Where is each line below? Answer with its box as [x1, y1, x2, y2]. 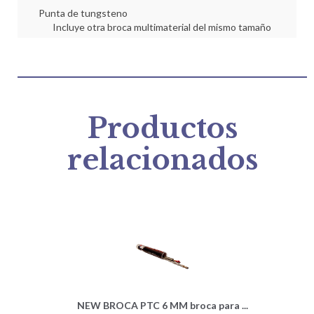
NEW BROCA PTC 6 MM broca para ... [76, 299, 248, 311]
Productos [87, 110, 238, 146]
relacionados [67, 142, 258, 177]
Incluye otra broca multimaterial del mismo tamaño [53, 20, 271, 33]
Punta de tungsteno [39, 6, 128, 19]
